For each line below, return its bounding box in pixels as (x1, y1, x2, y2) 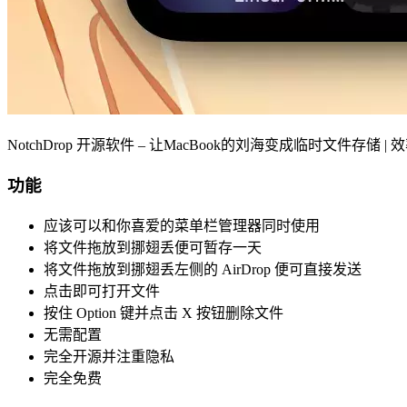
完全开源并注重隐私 (44, 348, 174, 364)
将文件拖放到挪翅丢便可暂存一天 (44, 239, 262, 255)
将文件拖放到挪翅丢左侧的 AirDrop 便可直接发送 (44, 261, 362, 277)
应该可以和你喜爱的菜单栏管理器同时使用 (44, 217, 320, 233)
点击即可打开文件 (44, 283, 160, 299)
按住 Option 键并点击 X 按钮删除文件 (44, 304, 283, 321)
